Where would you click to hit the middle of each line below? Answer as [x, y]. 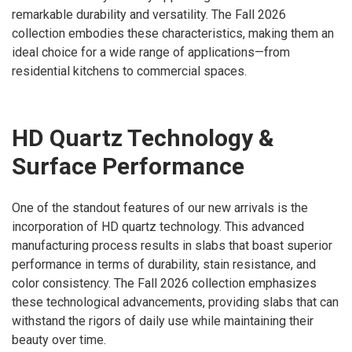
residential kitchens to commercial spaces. [129, 71]
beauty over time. [59, 339]
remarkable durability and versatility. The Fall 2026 [149, 15]
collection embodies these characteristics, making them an [173, 34]
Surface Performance [128, 167]
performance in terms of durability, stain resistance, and [164, 264]
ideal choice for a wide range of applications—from [151, 53]
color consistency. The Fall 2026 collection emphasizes [164, 283]
